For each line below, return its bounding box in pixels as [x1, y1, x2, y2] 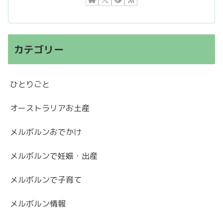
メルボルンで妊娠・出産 [10, 150, 98, 162]
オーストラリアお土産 [10, 103, 90, 114]
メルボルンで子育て [10, 174, 82, 186]
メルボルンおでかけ [10, 126, 82, 138]
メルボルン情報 [10, 198, 66, 210]
